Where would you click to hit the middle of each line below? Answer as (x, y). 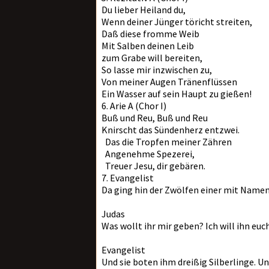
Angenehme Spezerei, (148, 154)
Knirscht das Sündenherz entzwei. (171, 130)
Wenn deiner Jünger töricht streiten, (177, 22)
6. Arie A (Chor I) (134, 106)
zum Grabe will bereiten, (152, 58)
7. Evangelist (128, 178)
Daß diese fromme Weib (150, 34)
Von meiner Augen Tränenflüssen (169, 82)
